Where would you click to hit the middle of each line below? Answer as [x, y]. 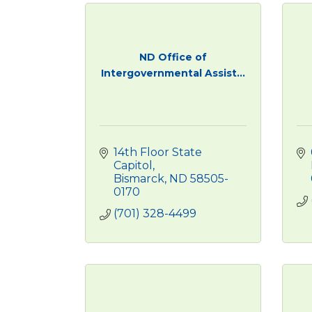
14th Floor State [158, 152]
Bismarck [139, 179]
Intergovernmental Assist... [173, 73]
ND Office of [173, 57]
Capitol [133, 165]
